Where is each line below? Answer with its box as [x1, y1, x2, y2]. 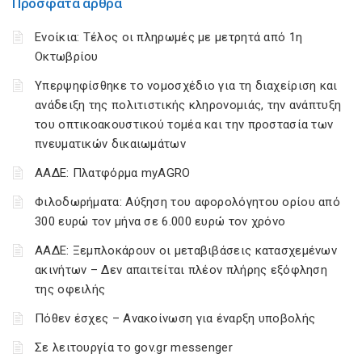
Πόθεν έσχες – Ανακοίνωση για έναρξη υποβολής [35, 311, 316, 326]
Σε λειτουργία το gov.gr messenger [35, 340, 233, 355]
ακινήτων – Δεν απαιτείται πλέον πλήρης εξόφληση [35, 263, 328, 277]
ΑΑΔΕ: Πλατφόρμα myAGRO [35, 166, 191, 180]
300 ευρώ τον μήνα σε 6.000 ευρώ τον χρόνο [35, 214, 286, 229]
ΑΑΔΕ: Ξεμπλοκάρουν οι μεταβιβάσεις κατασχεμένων [35, 243, 338, 258]
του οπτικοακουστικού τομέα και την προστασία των [35, 117, 334, 132]
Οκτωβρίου [35, 49, 99, 64]
